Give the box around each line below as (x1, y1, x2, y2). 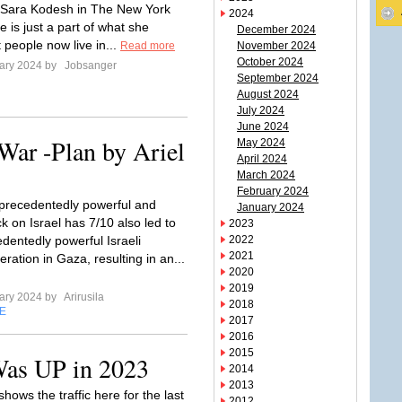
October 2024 (237, 56, 303, 68)
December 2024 (237, 23, 316, 36)
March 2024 (237, 169, 295, 181)
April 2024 (237, 153, 287, 165)
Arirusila (62, 291, 104, 303)
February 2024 (237, 185, 309, 197)
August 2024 (237, 88, 299, 100)
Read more (120, 39, 175, 52)
